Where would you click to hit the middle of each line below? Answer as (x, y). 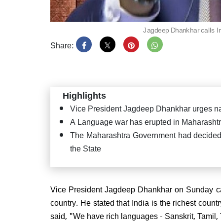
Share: (62, 45)
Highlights (84, 94)
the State (86, 148)
